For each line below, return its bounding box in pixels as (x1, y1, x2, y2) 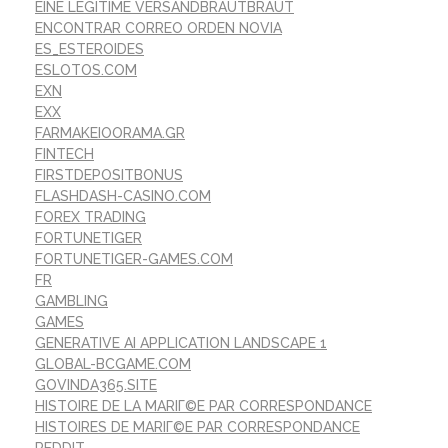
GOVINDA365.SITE (35, 377, 157, 394)
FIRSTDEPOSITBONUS (35, 167, 183, 184)
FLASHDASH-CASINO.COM (35, 188, 211, 205)
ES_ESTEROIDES (35, 41, 144, 58)
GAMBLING (35, 293, 108, 310)
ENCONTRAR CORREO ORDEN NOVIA (35, 20, 282, 37)
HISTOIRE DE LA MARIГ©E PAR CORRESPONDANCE (35, 398, 372, 415)
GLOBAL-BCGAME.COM (35, 356, 191, 373)
